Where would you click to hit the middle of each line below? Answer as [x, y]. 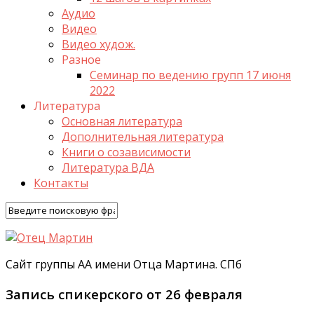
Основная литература [122, 121]
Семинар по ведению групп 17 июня [190, 75]
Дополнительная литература [143, 137]
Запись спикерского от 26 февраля [124, 294]
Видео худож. [98, 44]
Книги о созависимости [126, 152]
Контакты [61, 183]
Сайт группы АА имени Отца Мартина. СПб [124, 264]
